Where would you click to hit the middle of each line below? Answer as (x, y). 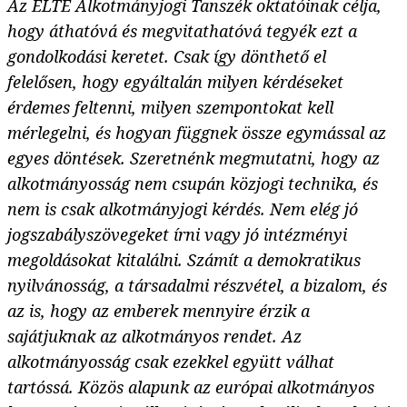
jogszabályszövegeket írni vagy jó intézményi (177, 235)
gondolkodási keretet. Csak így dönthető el (167, 57)
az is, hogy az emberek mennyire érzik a (159, 311)
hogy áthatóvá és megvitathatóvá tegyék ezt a (182, 31)
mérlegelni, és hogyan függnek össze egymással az (197, 133)
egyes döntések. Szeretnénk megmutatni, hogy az (194, 159)
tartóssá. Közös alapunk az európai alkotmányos (191, 387)
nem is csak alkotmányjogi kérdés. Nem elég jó (183, 209)
